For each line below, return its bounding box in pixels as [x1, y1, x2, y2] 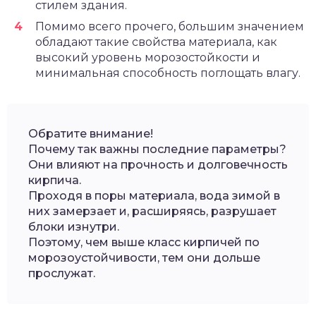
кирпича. [28, 174, 81, 188]
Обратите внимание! [28, 127, 153, 141]
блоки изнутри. [28, 220, 119, 234]
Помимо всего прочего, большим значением [35, 20, 304, 34]
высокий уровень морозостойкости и [35, 51, 260, 65]
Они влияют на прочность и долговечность [28, 158, 288, 172]
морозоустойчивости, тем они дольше [28, 251, 260, 265]
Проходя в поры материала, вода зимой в [28, 189, 280, 203]
